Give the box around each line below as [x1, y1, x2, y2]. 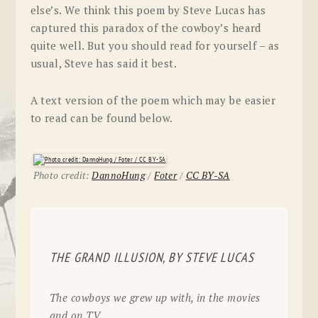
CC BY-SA [185, 168, 230, 182]
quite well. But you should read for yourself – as [30, 38, 280, 53]
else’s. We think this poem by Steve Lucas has [30, 2, 266, 17]
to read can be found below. [30, 111, 173, 126]
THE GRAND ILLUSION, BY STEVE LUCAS [49, 251, 255, 266]
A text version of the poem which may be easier [30, 93, 276, 108]
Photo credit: [33, 168, 92, 182]
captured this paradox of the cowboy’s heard [30, 20, 261, 35]
